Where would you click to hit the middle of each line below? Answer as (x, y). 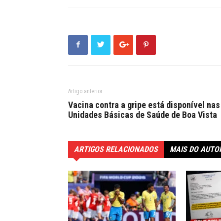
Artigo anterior (85, 91)
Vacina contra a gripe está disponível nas (144, 105)
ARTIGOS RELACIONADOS (116, 149)
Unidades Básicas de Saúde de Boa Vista (143, 114)
